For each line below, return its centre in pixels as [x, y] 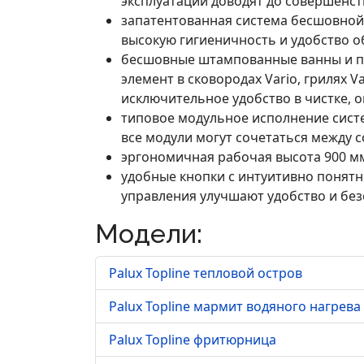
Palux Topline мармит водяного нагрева [235, 306]
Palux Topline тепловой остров [206, 273]
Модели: [149, 234]
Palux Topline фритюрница [193, 340]
